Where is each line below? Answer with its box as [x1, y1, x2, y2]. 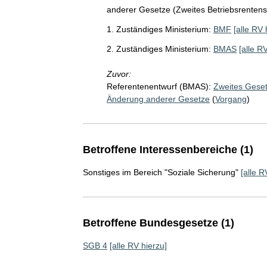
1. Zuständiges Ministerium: [106, 24, 211, 34]
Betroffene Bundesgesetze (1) [82, 217, 234, 229]
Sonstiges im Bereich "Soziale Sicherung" [82, 167, 238, 177]
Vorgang [215, 94, 247, 104]
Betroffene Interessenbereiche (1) [82, 144, 253, 156]
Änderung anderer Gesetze [106, 94, 210, 104]
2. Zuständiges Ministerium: [106, 44, 211, 54]
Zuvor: [106, 69, 131, 79]
